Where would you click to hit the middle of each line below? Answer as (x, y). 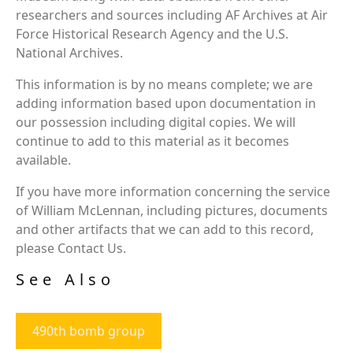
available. (43, 160)
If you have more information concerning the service (173, 191)
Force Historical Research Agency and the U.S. (152, 34)
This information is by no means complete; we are (164, 84)
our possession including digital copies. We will (156, 122)
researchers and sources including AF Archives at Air (172, 15)
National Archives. (69, 53)
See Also (65, 279)
